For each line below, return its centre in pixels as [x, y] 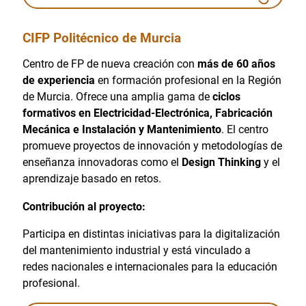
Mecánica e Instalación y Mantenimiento [122, 130]
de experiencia [60, 81]
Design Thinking [222, 163]
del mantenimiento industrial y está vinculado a [136, 250]
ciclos [226, 97]
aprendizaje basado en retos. [92, 179]
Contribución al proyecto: [84, 206]
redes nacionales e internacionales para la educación [150, 266]
